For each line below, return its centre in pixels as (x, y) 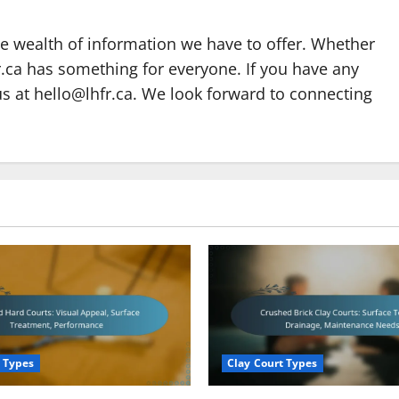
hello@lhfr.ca (83, 94)
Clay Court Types (273, 362)
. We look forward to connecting (252, 94)
